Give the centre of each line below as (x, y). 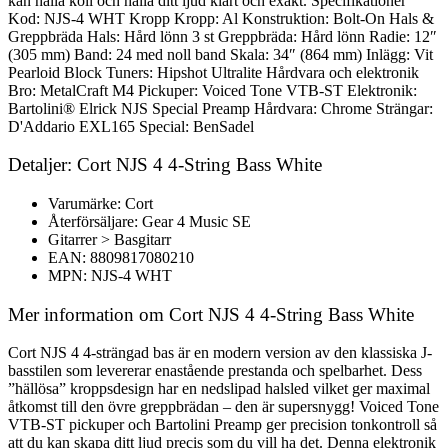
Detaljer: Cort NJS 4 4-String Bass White (165, 165)
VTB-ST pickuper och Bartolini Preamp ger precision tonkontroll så (222, 425)
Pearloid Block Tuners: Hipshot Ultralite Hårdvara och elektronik (213, 72)
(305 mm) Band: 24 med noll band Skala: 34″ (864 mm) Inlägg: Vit (220, 54)
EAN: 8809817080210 (121, 257)
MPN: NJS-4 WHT (110, 275)
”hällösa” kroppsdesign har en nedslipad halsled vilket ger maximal (219, 389)
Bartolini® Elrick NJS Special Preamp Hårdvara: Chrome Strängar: (220, 108)
